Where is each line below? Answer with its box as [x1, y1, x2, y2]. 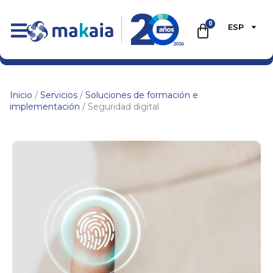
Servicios [40, 90, 77, 101]
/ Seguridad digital [80, 101, 159, 112]
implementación [10, 101, 80, 112]
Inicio [10, 90, 32, 101]
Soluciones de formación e [85, 90, 198, 101]
